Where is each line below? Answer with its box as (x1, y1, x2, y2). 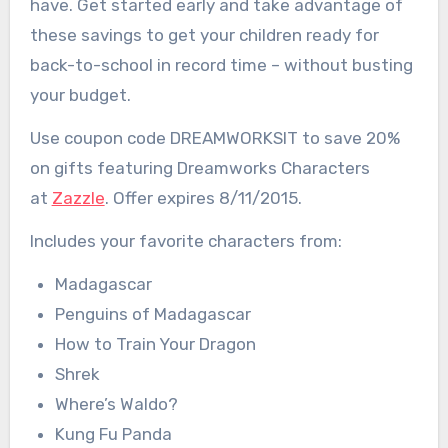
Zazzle (51, 188, 105, 209)
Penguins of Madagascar (55, 303, 252, 324)
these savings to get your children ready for (29, 25, 379, 46)
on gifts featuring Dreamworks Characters (29, 158, 370, 179)
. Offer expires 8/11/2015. (104, 188, 302, 209)
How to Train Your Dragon (55, 333, 257, 354)
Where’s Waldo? (55, 393, 179, 414)
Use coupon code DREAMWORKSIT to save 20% (29, 128, 400, 149)
